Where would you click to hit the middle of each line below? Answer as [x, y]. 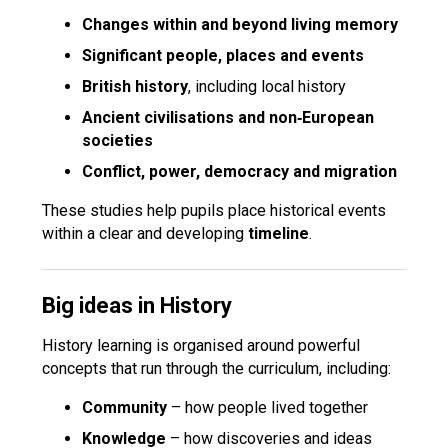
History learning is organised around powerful [201, 345]
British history [135, 86]
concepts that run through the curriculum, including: [217, 368]
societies [118, 140]
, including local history [267, 86]
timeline [279, 233]
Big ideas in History [137, 305]
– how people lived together [268, 407]
